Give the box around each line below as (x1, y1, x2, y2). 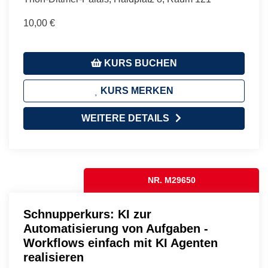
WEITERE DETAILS (81, 112, 169, 123)
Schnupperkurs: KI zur (23, 207, 151, 221)
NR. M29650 (147, 175, 196, 185)
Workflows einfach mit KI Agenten (23, 236, 218, 249)
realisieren (23, 250, 84, 264)
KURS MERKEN (98, 85, 173, 96)
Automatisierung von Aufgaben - (23, 221, 208, 235)
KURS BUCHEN (102, 57, 177, 68)
